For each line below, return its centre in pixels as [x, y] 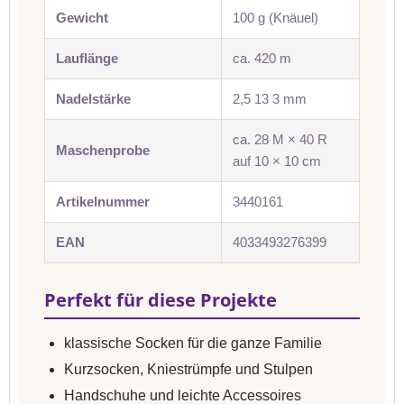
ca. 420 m [262, 58]
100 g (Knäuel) [275, 18]
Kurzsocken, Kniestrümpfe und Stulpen [188, 369]
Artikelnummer [103, 202]
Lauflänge [87, 58]
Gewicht [82, 18]
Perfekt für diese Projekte [161, 300]
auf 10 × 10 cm [277, 161]
